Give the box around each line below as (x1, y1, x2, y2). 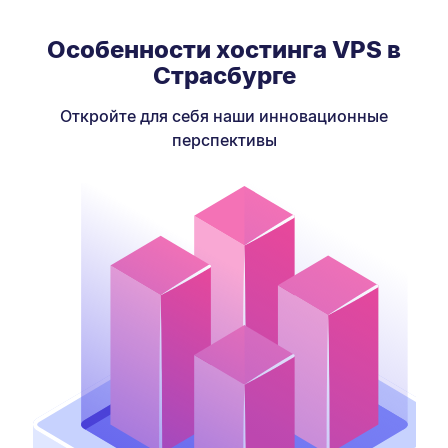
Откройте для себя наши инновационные (60, 105, 388, 126)
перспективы (171, 129, 277, 150)
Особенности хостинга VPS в (47, 34, 401, 64)
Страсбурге (152, 60, 296, 90)
